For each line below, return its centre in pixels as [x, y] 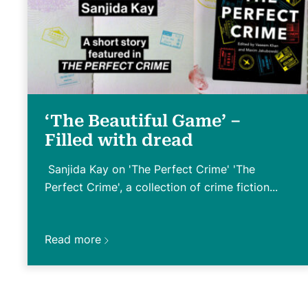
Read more [73, 239]
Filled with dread [119, 140]
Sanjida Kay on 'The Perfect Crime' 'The [150, 169]
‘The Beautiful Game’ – [143, 121]
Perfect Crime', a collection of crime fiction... [161, 187]
